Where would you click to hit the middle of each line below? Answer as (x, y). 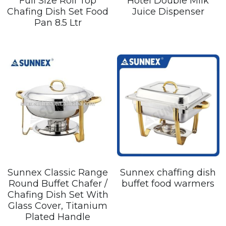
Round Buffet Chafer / (58, 183)
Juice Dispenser (168, 11)
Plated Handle (58, 217)
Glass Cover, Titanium (58, 206)
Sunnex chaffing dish (168, 172)
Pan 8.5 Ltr (58, 22)
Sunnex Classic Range (58, 172)
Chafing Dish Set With (58, 194)
